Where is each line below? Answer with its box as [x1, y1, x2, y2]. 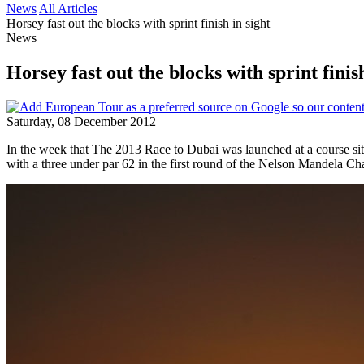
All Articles [39, 2, 97, 15]
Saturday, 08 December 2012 [6, 114, 156, 128]
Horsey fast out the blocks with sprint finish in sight [6, 16, 270, 30]
